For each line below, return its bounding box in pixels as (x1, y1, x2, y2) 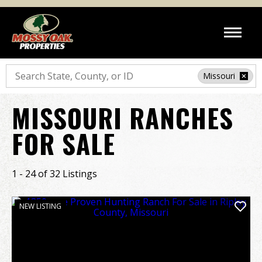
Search (5, 63, 35, 75)
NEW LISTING (19, 201, 61, 211)
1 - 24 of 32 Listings (12, 167, 97, 180)
